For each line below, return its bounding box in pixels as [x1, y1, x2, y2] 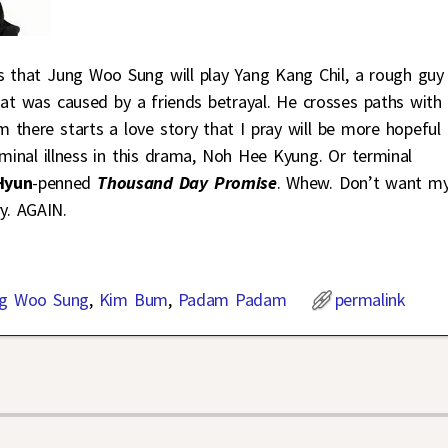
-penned [32, 170, 98, 194]
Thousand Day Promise [97, 170, 277, 194]
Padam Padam [177, 287, 287, 311]
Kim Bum [98, 287, 168, 311]
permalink [334, 287, 406, 311]
